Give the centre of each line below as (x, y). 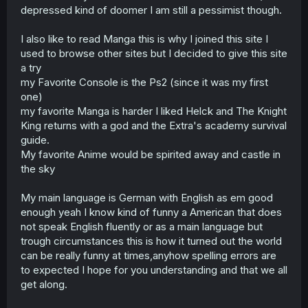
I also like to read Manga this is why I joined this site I (144, 38)
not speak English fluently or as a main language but (142, 226)
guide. (35, 140)
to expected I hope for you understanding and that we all (154, 269)
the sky (38, 168)
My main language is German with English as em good (147, 197)
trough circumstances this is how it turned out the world (151, 241)
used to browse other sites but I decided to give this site (154, 53)
